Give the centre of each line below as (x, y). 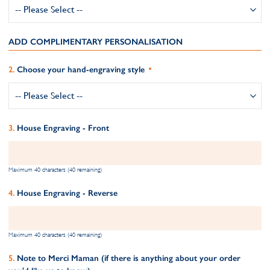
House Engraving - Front (63, 128)
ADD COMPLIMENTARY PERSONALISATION (96, 42)
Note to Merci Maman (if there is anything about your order (129, 258)
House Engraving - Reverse (67, 193)
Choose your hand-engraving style (81, 70)
